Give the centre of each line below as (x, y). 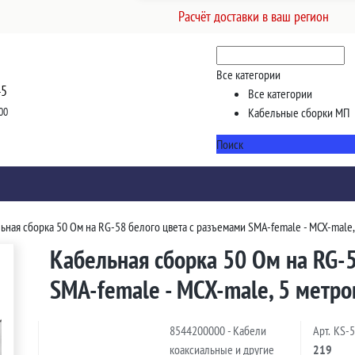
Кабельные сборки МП (299, 113)
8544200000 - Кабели (218, 331)
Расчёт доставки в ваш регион (254, 16)
